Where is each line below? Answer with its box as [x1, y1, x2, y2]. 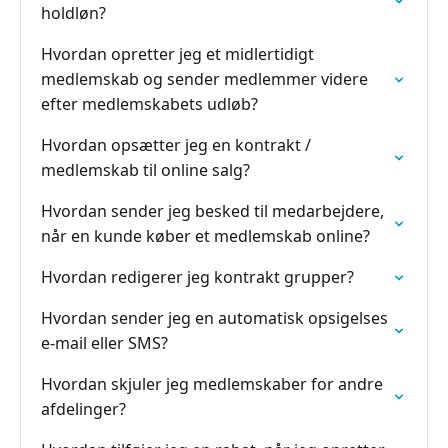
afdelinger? [41, 398, 126, 420]
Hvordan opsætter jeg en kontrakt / [41, 134, 311, 156]
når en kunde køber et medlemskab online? [41, 225, 370, 247]
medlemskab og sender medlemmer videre [41, 68, 368, 90]
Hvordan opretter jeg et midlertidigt [41, 43, 314, 65]
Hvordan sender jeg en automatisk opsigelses [41, 307, 388, 329]
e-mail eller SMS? [41, 332, 168, 354]
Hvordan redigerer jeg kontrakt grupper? [41, 266, 354, 288]
